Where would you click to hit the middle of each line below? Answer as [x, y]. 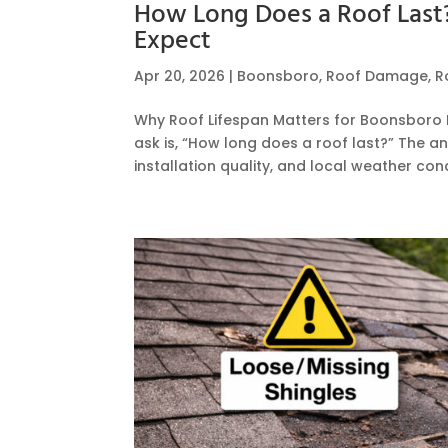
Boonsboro [278, 75]
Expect [173, 41]
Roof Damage [377, 75]
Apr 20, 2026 [180, 75]
